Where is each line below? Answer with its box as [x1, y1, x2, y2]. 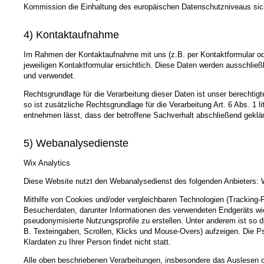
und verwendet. [24, 71, 75, 80]
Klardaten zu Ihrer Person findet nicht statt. [24, 237, 171, 247]
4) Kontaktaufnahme [24, 28, 119, 41]
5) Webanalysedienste [24, 137, 128, 150]
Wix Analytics [24, 159, 70, 168]
